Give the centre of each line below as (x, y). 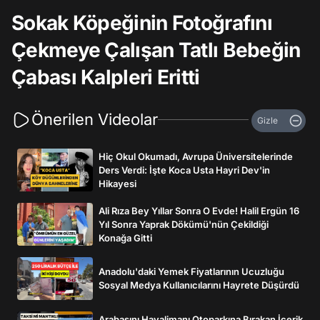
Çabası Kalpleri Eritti (106, 77)
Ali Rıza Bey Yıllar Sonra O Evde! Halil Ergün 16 (199, 210)
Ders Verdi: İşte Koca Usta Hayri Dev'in (184, 170)
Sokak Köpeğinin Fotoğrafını (142, 23)
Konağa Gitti (125, 237)
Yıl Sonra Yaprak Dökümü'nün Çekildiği (184, 224)
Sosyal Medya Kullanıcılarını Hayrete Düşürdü (199, 285)
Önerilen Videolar (95, 119)
